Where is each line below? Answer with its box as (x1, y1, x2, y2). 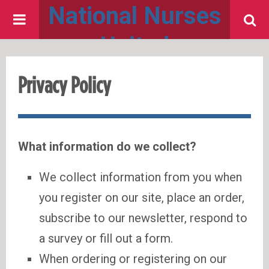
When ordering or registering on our (39, 252, 227, 266)
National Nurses (47, 2, 222, 30)
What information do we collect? (18, 139, 196, 154)
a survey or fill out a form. (39, 231, 173, 246)
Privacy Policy (18, 75, 111, 98)
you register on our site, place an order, (39, 190, 244, 205)
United (100, 32, 169, 60)
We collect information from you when (39, 170, 242, 184)
